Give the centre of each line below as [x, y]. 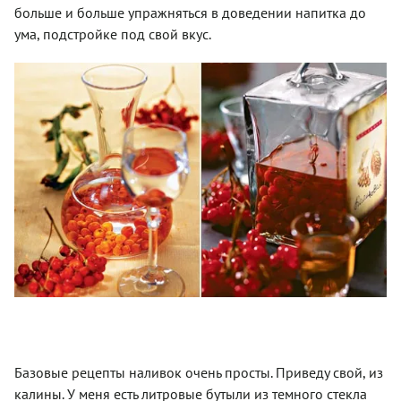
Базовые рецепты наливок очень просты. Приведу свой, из [199, 373]
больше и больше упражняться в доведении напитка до [190, 13]
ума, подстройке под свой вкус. [113, 34]
